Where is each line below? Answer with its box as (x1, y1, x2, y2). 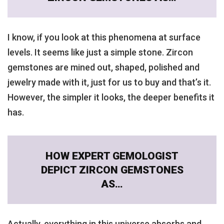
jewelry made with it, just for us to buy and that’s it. (7, 77, 211, 88)
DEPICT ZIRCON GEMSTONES (40, 163, 183, 176)
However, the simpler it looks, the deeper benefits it (7, 92, 214, 103)
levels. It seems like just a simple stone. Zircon (7, 47, 193, 58)
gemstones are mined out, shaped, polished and (7, 62, 199, 73)
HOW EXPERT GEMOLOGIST (45, 149, 178, 162)
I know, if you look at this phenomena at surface (7, 32, 200, 43)
